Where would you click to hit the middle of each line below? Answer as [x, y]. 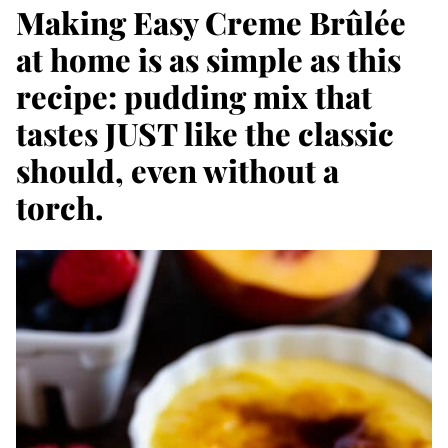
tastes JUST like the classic [205, 133]
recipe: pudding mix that [194, 96]
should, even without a [177, 170]
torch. [60, 207]
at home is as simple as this [208, 59]
